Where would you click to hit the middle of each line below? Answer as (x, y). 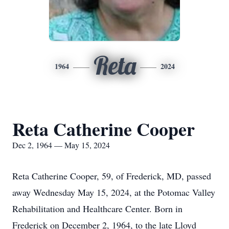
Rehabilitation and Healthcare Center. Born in (97, 209)
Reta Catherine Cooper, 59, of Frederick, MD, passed (112, 176)
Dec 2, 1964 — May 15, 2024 (61, 145)
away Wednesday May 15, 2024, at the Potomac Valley (114, 192)
